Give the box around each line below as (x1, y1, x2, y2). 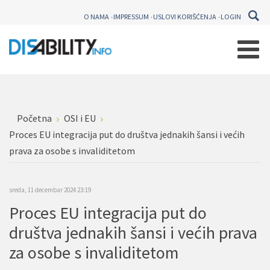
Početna (17, 112, 52, 124)
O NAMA (84, 12, 109, 21)
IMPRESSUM (113, 12, 149, 21)
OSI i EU (64, 112, 96, 124)
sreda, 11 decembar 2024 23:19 (9, 186, 91, 194)
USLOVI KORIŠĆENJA (153, 12, 216, 21)
